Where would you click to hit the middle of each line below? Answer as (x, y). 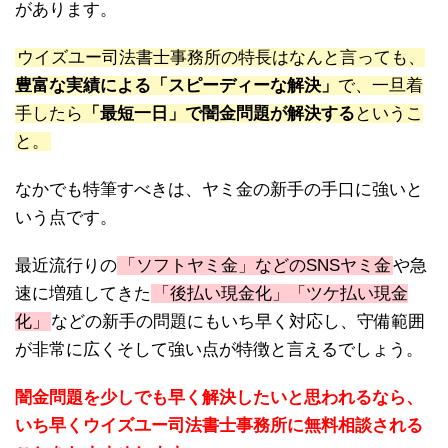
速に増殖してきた (83, 294)
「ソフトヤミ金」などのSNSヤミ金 (255, 266)
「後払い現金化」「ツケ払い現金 (280, 294)
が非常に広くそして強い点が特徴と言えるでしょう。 (219, 350)
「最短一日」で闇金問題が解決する (219, 114)
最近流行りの (66, 266)
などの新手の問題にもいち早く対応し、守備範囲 (238, 322)
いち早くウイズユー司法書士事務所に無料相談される (219, 426)
